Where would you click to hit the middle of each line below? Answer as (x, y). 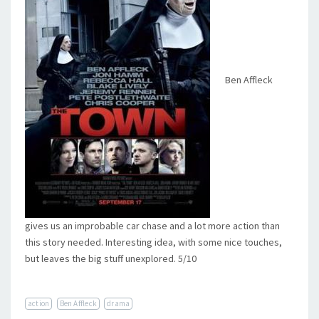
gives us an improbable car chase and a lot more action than (152, 226)
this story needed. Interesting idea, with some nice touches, (153, 242)
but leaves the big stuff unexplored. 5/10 (111, 258)
